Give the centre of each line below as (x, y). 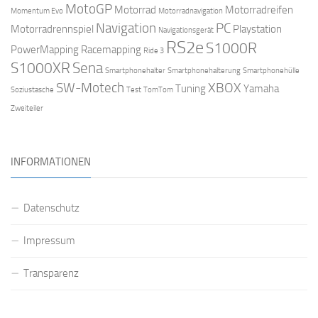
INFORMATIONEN (51, 161)
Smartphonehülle (271, 70)
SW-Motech (90, 88)
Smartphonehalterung (204, 70)
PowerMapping (45, 49)
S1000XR (40, 67)
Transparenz (51, 273)
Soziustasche (32, 89)
